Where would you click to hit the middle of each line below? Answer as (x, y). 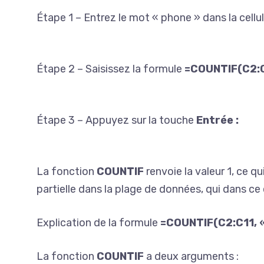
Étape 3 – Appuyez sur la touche (116, 120)
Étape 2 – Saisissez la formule (110, 69)
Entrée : (217, 120)
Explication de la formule (98, 223)
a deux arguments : (191, 256)
